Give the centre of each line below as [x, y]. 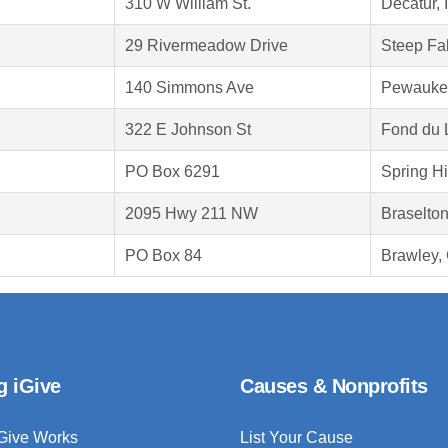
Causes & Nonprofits [334, 386]
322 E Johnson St [188, 130]
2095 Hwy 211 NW [191, 214]
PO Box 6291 [172, 172]
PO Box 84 [163, 256]
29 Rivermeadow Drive [206, 46]
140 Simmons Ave [189, 88]
